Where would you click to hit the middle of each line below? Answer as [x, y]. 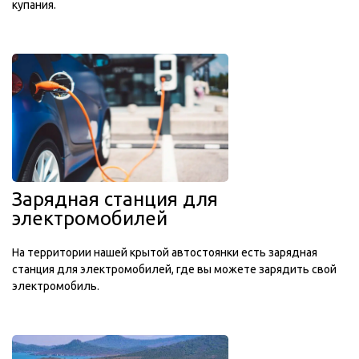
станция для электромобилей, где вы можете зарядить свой [174, 269]
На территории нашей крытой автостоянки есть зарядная [165, 252]
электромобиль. [56, 286]
